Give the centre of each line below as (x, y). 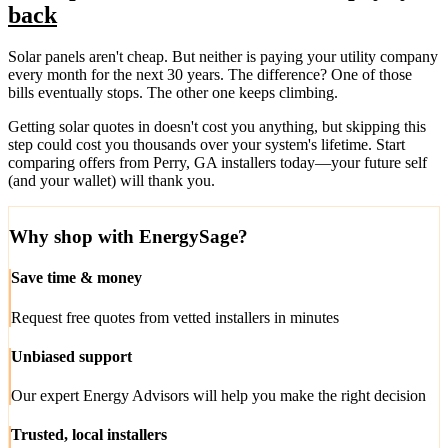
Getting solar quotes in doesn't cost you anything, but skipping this (217, 127)
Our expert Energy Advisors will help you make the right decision (218, 396)
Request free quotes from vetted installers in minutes (175, 317)
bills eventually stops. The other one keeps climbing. (173, 93)
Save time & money (76, 278)
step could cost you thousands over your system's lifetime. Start (206, 145)
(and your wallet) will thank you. (111, 181)
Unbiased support (71, 356)
